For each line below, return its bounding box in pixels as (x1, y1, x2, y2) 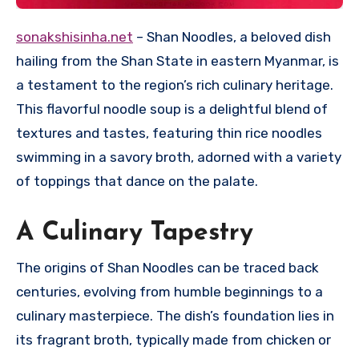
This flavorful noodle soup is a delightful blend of (16, 101, 328, 118)
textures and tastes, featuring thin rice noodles (16, 125, 322, 142)
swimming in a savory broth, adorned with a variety (16, 149, 341, 166)
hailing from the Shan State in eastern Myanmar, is (16, 53, 339, 70)
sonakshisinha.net (23, 29, 133, 46)
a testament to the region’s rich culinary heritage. (16, 77, 333, 94)
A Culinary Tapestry (16, 220, 253, 247)
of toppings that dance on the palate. (16, 173, 258, 190)
